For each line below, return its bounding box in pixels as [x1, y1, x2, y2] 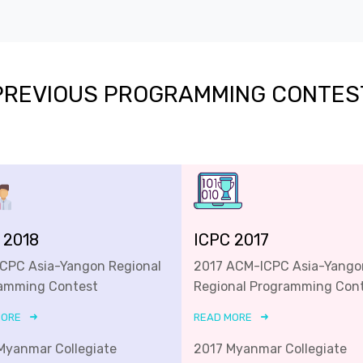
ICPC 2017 [194, 229, 269, 250]
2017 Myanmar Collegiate [194, 340, 347, 357]
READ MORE [194, 310, 252, 323]
